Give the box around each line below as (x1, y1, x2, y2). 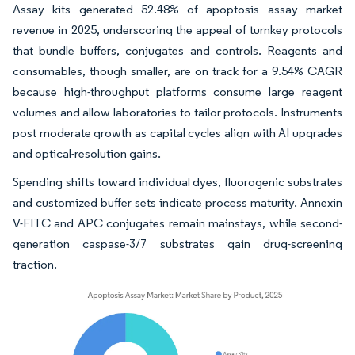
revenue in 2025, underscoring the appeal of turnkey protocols (13, 22, 342, 37)
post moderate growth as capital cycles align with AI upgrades (13, 125, 342, 140)
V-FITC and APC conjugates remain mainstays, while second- (13, 216, 342, 231)
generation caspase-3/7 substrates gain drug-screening (13, 236, 342, 251)
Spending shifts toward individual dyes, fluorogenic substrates (13, 174, 342, 189)
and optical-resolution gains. (13, 146, 161, 161)
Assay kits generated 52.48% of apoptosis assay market (13, 2, 342, 17)
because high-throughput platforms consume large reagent (13, 84, 342, 99)
